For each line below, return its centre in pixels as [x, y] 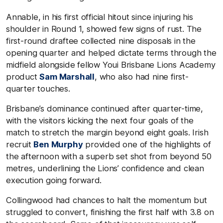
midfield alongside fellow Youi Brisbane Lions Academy [111, 64]
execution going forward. [54, 180]
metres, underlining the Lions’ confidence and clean [105, 168]
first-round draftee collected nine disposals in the [101, 41]
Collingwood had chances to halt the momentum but [107, 200]
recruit [20, 144]
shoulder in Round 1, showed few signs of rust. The [104, 29]
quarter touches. [38, 88]
